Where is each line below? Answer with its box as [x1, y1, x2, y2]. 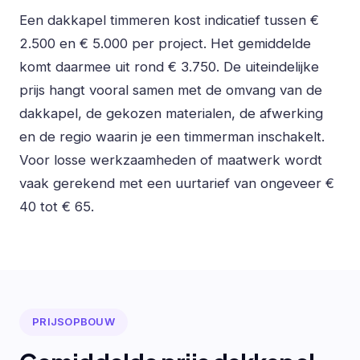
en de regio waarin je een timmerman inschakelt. [19, 129, 325, 145]
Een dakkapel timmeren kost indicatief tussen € [19, 12, 319, 29]
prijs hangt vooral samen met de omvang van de [19, 82, 322, 99]
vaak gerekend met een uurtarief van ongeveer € [19, 175, 334, 192]
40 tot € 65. [19, 198, 94, 215]
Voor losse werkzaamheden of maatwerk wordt [19, 152, 322, 169]
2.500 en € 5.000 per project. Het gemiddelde [19, 35, 311, 52]
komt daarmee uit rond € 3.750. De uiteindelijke [19, 59, 319, 76]
